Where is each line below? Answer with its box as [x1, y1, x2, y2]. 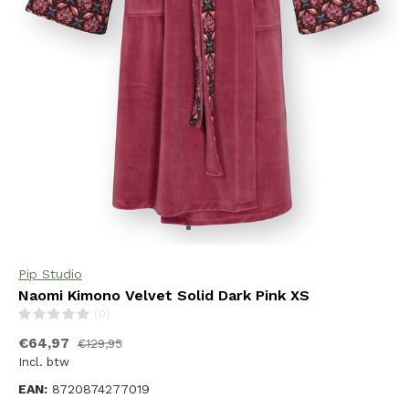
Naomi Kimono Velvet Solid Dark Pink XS [18, 287, 309, 304]
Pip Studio [18, 267, 82, 281]
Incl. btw [18, 355, 69, 369]
